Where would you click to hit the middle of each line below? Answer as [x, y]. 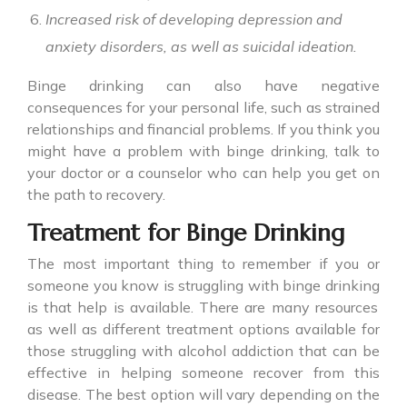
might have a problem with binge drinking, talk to [203, 151]
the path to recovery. [96, 195]
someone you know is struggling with [155, 286]
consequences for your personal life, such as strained [203, 108]
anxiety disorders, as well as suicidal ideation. [201, 47]
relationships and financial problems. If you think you [203, 129]
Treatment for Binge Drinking [186, 233]
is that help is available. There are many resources [203, 308]
